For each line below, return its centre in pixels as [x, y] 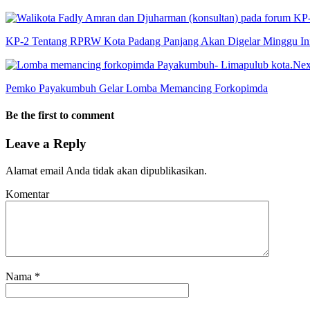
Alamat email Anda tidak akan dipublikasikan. [106, 171]
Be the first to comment [60, 116]
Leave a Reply [46, 144]
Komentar [27, 194]
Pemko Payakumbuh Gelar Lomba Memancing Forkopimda [137, 88]
